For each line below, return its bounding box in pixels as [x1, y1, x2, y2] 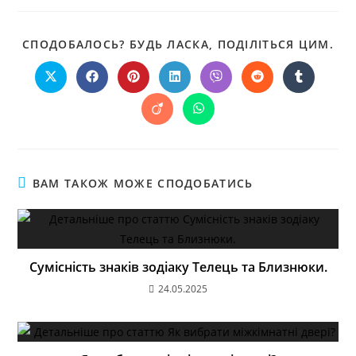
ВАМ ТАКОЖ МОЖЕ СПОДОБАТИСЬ [32, 176, 253, 192]
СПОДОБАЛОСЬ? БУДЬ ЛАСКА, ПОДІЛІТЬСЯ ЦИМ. [22, 37, 334, 52]
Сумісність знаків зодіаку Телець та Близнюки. [29, 258, 327, 277]
